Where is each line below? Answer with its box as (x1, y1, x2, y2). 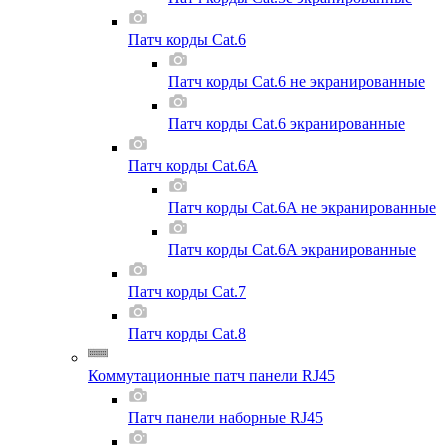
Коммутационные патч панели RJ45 (88, 367, 335, 384)
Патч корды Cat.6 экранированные (168, 115, 405, 132)
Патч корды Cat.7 (128, 283, 246, 300)
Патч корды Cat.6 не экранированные (168, 73, 425, 90)
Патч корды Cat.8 (128, 325, 246, 342)
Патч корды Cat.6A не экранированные (168, 199, 436, 216)
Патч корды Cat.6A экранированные (168, 241, 416, 258)
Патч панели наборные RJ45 (128, 409, 323, 426)
